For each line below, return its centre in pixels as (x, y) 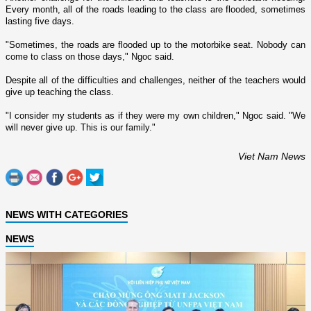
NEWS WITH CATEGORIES (67, 214)
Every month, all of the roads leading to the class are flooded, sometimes (155, 9)
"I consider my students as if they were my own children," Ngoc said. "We (155, 115)
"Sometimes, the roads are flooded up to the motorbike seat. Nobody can (155, 44)
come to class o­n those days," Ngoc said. (90, 56)
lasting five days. (40, 21)
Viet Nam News (272, 156)
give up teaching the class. (60, 92)
